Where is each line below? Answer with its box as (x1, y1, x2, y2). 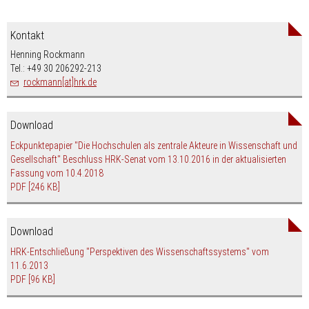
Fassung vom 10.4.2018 (10, 167, 103, 179)
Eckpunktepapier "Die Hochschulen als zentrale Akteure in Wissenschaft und (10, 139, 297, 151)
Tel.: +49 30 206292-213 (10, 62, 101, 74)
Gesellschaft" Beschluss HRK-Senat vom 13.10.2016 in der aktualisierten (10, 153, 286, 165)
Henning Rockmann (10, 48, 85, 60)
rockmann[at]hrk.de (23, 76, 97, 88)
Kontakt (10, 28, 44, 42)
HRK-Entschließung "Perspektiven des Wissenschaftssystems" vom (10, 246, 269, 258)
